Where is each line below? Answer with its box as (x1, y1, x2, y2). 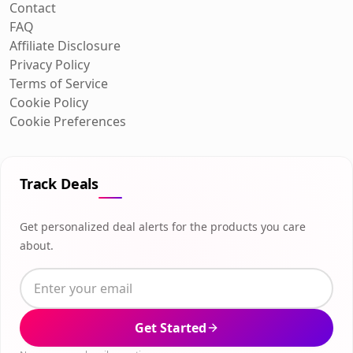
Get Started (134, 318, 206, 336)
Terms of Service (9, 74, 108, 92)
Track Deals (20, 173, 99, 193)
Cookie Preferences (9, 112, 126, 130)
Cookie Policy (9, 93, 88, 111)
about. (20, 237, 54, 253)
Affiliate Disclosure (9, 36, 121, 54)
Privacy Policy (9, 55, 90, 73)
